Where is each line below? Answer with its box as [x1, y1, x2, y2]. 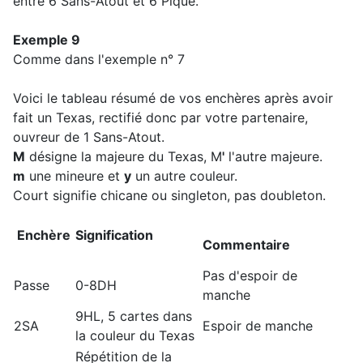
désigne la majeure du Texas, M [25, 148, 222, 165]
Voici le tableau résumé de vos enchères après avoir [13, 90, 333, 107]
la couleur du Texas [75, 327, 194, 344]
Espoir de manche [203, 318, 313, 335]
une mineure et [25, 168, 124, 185]
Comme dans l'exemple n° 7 [13, 51, 189, 68]
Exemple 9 [13, 32, 80, 49]
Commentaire [203, 237, 290, 254]
